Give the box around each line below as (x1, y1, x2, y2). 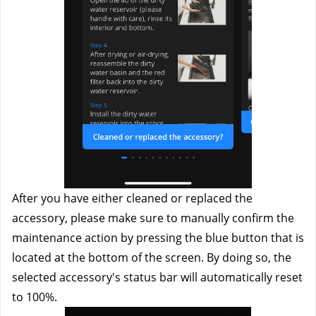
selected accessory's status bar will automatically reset (12, 269, 303, 285)
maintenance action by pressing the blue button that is (12, 230, 304, 245)
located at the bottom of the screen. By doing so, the (12, 250, 291, 265)
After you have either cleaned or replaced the (12, 190, 253, 206)
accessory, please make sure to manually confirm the (12, 210, 294, 226)
